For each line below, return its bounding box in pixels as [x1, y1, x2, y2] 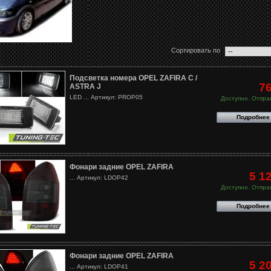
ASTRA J [69, 82, 101, 91]
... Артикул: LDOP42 [69, 174, 128, 181]
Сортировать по [171, 47, 221, 54]
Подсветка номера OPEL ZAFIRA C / [69, 73, 197, 82]
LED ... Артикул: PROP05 [69, 93, 143, 100]
